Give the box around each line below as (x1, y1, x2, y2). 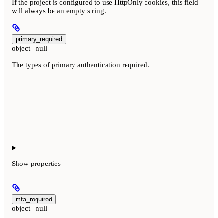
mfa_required (16, 196, 52, 203)
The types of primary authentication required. (12, 61, 149, 69)
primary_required (16, 36, 62, 43)
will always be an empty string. (12, 7, 106, 15)
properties (31, 160, 61, 168)
